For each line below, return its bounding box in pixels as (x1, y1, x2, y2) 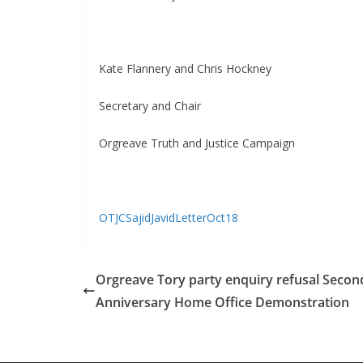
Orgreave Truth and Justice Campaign (99, 135, 298, 152)
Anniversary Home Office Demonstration (96, 293, 349, 312)
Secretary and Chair (99, 98, 204, 114)
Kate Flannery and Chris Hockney (99, 61, 271, 77)
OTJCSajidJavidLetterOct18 (99, 210, 238, 226)
